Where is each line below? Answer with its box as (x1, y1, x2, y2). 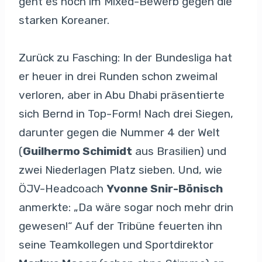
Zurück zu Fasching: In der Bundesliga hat (19, 50, 232, 64)
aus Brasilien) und (132, 144, 226, 158)
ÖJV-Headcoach (19, 181, 106, 195)
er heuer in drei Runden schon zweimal (19, 69, 218, 83)
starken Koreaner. (19, 13, 109, 27)
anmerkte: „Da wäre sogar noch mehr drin (19, 200, 233, 214)
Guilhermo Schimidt (23, 144, 132, 158)
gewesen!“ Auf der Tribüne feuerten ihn (19, 219, 222, 233)
